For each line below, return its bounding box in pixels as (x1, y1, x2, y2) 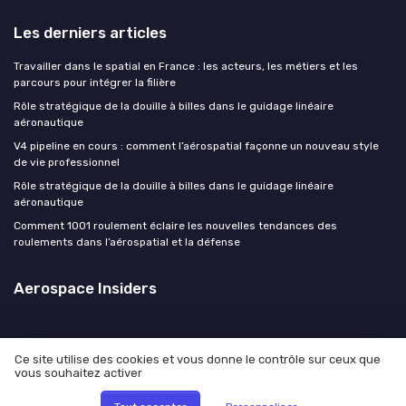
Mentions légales (73, 373, 161, 387)
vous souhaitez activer (14, 366, 142, 381)
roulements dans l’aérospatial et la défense (14, 236, 240, 249)
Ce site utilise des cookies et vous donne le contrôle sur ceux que (14, 353, 381, 367)
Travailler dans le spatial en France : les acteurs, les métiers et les (14, 60, 358, 73)
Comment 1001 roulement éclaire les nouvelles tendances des (14, 219, 337, 233)
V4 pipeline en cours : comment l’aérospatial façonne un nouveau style (14, 140, 379, 153)
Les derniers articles (14, 24, 167, 43)
